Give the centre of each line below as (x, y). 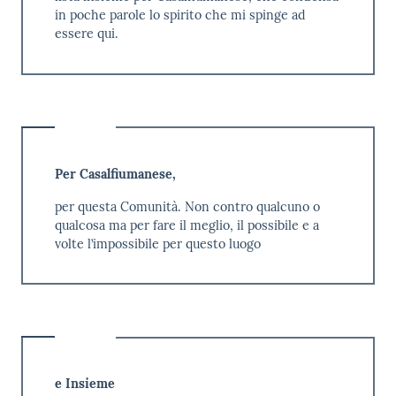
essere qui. (86, 34)
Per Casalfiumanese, (115, 174)
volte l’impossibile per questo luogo (157, 244)
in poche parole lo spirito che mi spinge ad (180, 15)
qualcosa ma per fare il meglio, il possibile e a (187, 225)
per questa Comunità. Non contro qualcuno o (187, 206)
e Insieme (84, 383)
